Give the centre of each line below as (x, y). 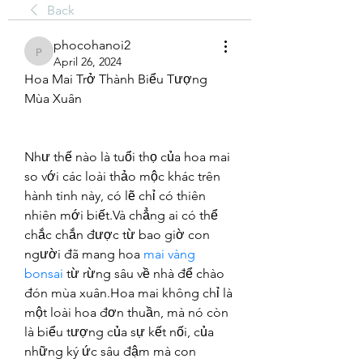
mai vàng (169, 254)
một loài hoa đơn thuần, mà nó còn (126, 312)
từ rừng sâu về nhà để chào (144, 273)
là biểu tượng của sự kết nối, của (119, 332)
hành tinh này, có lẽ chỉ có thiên (115, 196)
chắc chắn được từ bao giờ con (117, 235)
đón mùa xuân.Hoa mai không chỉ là (128, 293)
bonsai (44, 273)
